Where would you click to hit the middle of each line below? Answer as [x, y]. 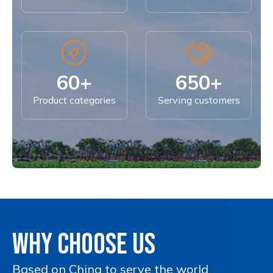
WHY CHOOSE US [84, 245]
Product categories [74, 100]
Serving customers [199, 100]
